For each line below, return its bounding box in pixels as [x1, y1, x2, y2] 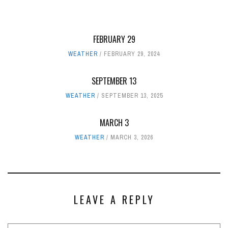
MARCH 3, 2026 [110, 133, 153, 142]
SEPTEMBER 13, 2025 [101, 92, 163, 100]
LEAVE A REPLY [73, 192, 155, 208]
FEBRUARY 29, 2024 [104, 50, 160, 59]
